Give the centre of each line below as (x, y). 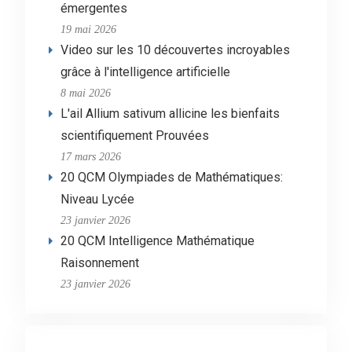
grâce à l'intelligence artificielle (145, 71)
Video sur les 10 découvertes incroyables (175, 49)
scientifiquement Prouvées (134, 135)
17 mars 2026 (90, 156)
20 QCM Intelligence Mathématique (157, 240)
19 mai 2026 (88, 29)
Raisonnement (99, 262)
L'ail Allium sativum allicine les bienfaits (170, 113)
